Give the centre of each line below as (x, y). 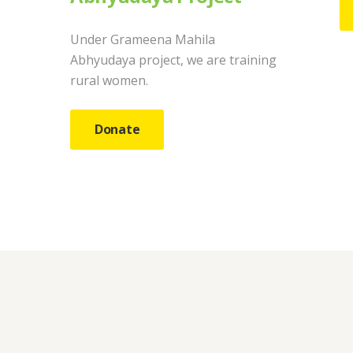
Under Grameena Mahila (143, 39)
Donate (117, 130)
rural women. (110, 80)
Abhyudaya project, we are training (174, 59)
